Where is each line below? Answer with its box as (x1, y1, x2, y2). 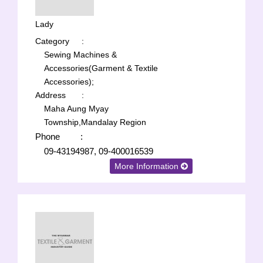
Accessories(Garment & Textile (44, 63, 158, 73)
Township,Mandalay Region (44, 117, 146, 127)
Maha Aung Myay (44, 104, 109, 113)
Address (35, 90, 66, 100)
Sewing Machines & (44, 50, 117, 59)
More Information (114, 161, 181, 171)
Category (35, 36, 69, 46)
